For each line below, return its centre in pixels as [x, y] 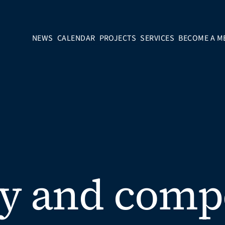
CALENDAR [76, 38]
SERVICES [157, 38]
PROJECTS [118, 38]
